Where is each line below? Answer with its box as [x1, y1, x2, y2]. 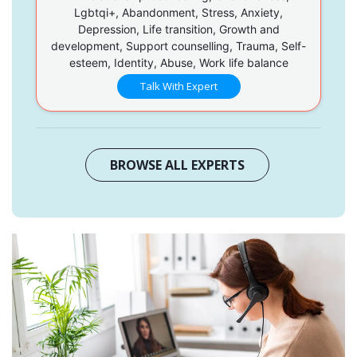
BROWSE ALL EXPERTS [109, 155, 245, 174]
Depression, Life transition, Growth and [77, 22, 280, 36]
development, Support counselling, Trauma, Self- [51, 38, 306, 53]
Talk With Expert [139, 78, 218, 93]
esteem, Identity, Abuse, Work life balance [69, 55, 288, 69]
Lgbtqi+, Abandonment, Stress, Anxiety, [74, 5, 283, 19]
